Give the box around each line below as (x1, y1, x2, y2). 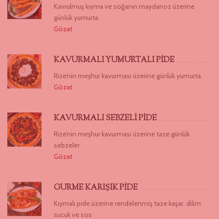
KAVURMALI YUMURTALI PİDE (54, 54, 175, 66)
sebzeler (54, 140, 80, 150)
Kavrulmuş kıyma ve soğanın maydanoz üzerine (54, 1, 195, 11)
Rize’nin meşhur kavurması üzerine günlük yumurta (54, 71, 201, 80)
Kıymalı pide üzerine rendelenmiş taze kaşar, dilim (54, 198, 201, 208)
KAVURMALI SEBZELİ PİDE (54, 112, 157, 124)
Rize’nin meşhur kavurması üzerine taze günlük (54, 129, 190, 138)
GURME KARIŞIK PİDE (54, 182, 138, 194)
